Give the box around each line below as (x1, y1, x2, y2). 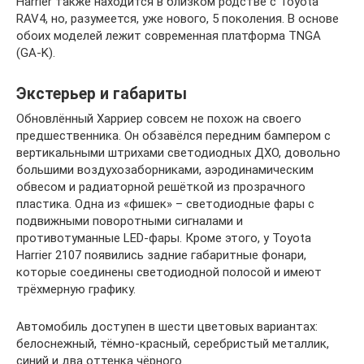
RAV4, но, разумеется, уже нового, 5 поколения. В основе (16, 11, 339, 26)
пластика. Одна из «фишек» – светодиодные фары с (16, 196, 314, 211)
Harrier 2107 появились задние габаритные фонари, (16, 247, 306, 262)
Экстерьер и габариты (16, 84, 187, 103)
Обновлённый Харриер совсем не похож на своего (16, 110, 301, 126)
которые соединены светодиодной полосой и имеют (16, 264, 322, 279)
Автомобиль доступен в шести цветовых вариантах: (16, 318, 318, 334)
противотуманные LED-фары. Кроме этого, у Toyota (16, 230, 311, 245)
